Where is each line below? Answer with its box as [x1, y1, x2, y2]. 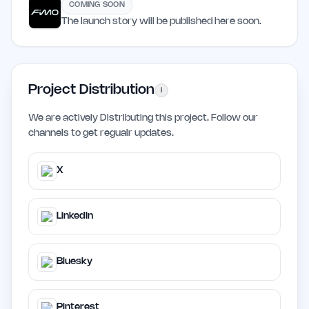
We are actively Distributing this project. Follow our [28, 114, 258, 123]
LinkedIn [57, 212, 93, 221]
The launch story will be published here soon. [61, 17, 261, 27]
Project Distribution [28, 83, 154, 97]
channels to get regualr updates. [28, 129, 174, 139]
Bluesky [57, 257, 92, 267]
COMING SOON [69, 1, 126, 9]
